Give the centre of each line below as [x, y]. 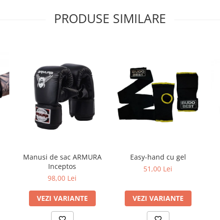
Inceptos [62, 166]
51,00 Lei [158, 168]
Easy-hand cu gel [158, 157]
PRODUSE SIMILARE [110, 18]
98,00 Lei [62, 178]
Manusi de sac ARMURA [62, 157]
